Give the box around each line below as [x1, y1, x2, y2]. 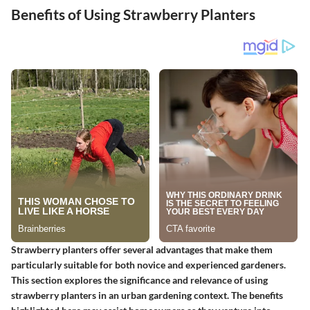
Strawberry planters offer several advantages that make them [11, 243, 273, 255]
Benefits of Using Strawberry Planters [11, 6, 255, 24]
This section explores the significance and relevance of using [11, 273, 268, 286]
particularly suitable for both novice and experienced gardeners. [11, 258, 286, 271]
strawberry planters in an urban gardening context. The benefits [11, 289, 283, 301]
